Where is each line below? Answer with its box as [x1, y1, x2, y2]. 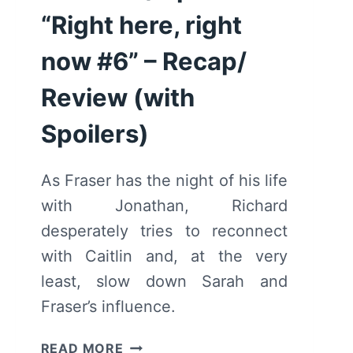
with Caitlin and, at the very [40, 246, 288, 266]
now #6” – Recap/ [40, 46, 247, 76]
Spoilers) [40, 118, 149, 148]
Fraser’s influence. [40, 296, 176, 316]
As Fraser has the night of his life [40, 170, 288, 190]
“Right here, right [40, 9, 242, 39]
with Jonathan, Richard [40, 195, 288, 215]
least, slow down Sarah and [40, 271, 288, 291]
